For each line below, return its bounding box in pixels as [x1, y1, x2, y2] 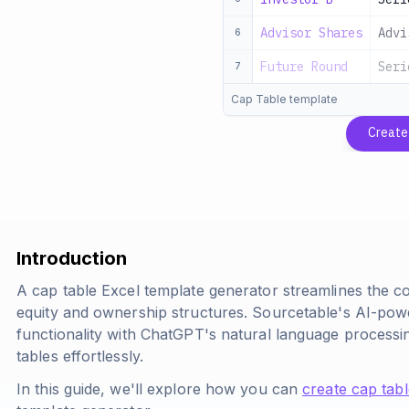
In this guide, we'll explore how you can [16, 380, 303, 398]
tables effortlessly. [16, 347, 143, 365]
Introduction [16, 247, 127, 269]
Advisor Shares [260, 25, 362, 41]
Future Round [260, 58, 348, 75]
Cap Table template [231, 92, 338, 106]
